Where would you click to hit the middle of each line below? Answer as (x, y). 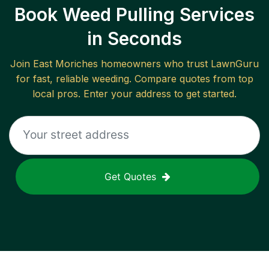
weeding (110, 79)
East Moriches (65, 64)
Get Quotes (130, 177)
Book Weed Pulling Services (134, 15)
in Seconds (134, 39)
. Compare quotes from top (191, 79)
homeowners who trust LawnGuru (178, 64)
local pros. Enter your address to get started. (134, 94)
